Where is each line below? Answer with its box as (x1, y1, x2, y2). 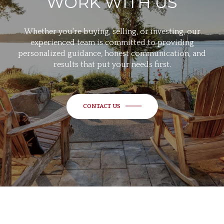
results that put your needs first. (53, 59, 171, 69)
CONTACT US (82, 102, 120, 109)
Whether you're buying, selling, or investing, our (23, 26, 200, 36)
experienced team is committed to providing (30, 37, 194, 47)
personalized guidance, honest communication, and (18, 48, 206, 58)
